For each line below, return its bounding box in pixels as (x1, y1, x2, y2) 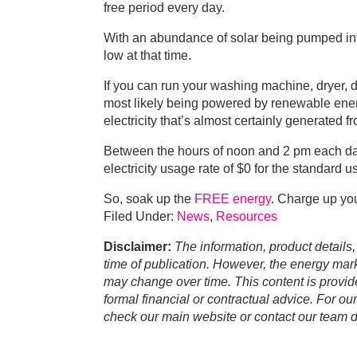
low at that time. (104, 49, 191, 63)
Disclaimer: (104, 240, 171, 254)
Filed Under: (104, 210, 177, 224)
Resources (216, 210, 277, 224)
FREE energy (194, 192, 271, 206)
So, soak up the (104, 192, 194, 206)
